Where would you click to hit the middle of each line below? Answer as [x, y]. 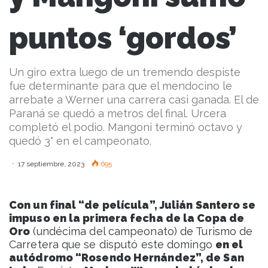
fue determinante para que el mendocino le [121, 86]
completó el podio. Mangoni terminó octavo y [126, 127]
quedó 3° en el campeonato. [80, 141]
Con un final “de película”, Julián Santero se [133, 205]
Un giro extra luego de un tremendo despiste [125, 72]
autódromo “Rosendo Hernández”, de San [127, 258]
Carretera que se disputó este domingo [112, 245]
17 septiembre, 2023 [51, 164]
